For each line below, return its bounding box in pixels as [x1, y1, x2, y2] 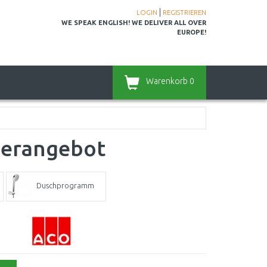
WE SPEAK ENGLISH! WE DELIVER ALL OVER [61, 19, 206, 26]
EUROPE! [177, 29, 206, 36]
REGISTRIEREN [163, 9, 206, 16]
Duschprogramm [36, 181, 94, 190]
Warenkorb [146, 76, 188, 86]
